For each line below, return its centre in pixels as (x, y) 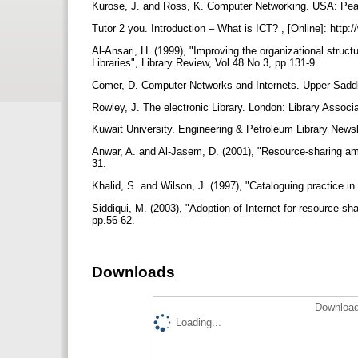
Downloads (133, 272)
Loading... (199, 322)
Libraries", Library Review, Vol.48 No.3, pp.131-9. (207, 63)
